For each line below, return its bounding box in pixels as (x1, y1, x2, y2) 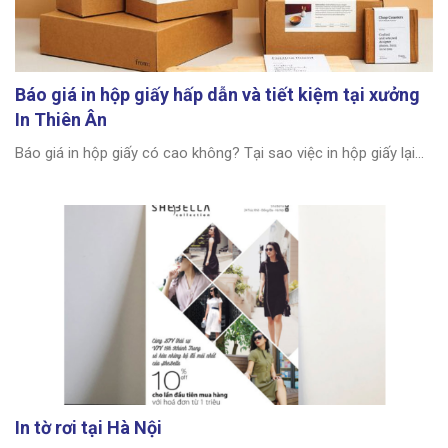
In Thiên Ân (15, 109, 107, 131)
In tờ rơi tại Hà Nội (15, 417, 162, 439)
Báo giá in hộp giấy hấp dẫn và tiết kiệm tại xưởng (15, 84, 420, 106)
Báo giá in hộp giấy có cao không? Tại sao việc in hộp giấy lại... (15, 144, 424, 163)
